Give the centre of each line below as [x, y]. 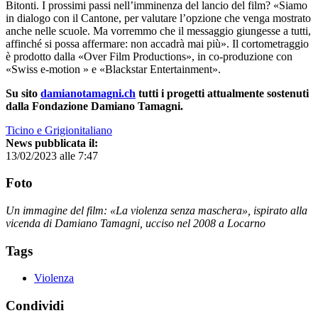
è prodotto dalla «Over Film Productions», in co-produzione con [149, 56]
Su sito [23, 93]
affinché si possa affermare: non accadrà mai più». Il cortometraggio [157, 43]
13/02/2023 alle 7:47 [52, 155]
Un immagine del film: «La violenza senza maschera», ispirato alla [157, 210]
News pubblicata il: [52, 143]
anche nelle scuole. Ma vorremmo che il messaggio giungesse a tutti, [158, 31]
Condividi [35, 306]
